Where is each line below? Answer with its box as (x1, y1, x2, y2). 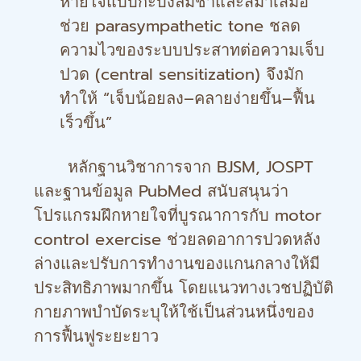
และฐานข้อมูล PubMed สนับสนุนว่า (34, 179, 288, 203)
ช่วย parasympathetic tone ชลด (60, 14, 301, 38)
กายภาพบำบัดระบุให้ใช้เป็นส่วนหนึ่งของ (34, 300, 314, 324)
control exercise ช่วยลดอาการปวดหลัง (34, 227, 321, 251)
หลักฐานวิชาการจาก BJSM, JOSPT (34, 155, 313, 179)
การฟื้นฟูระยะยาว (34, 324, 159, 348)
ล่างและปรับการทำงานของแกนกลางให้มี (34, 251, 320, 276)
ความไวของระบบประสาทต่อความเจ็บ (60, 38, 325, 62)
